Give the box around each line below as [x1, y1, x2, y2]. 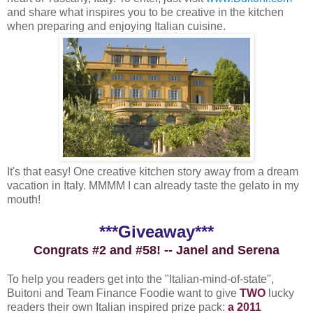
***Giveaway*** [99, 221, 214, 241]
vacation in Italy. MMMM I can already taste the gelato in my [7, 179, 299, 191]
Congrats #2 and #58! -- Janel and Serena [34, 242, 279, 257]
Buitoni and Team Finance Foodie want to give [7, 286, 240, 299]
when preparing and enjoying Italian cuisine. [7, 20, 226, 32]
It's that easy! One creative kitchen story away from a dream [7, 165, 298, 177]
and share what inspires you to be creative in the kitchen [7, 6, 284, 18]
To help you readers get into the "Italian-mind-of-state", [7, 272, 274, 285]
